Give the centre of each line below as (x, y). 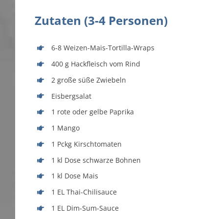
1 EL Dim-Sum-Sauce (85, 208)
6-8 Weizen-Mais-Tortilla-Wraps (103, 48)
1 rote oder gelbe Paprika (92, 112)
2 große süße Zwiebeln (88, 80)
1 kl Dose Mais (75, 176)
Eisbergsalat (71, 96)
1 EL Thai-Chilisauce (84, 192)
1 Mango (65, 128)
